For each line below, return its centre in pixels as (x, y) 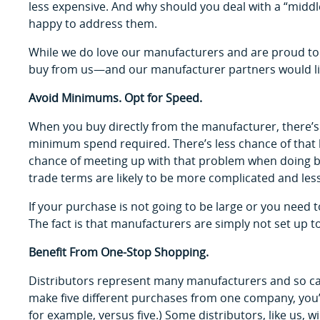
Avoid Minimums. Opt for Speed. (115, 97)
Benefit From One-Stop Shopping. (119, 252)
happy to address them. (93, 23)
